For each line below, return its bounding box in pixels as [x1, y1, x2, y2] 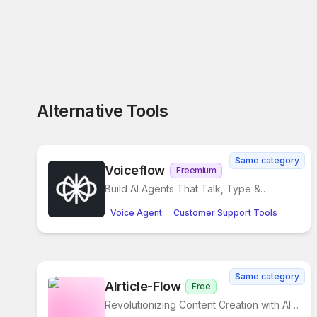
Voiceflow [105, 163, 165, 178]
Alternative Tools [37, 100, 168, 121]
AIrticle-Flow [105, 279, 181, 294]
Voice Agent [110, 207, 162, 218]
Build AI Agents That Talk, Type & [105, 183, 260, 195]
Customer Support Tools [173, 207, 277, 218]
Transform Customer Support [105, 197, 240, 209]
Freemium [175, 165, 217, 175]
